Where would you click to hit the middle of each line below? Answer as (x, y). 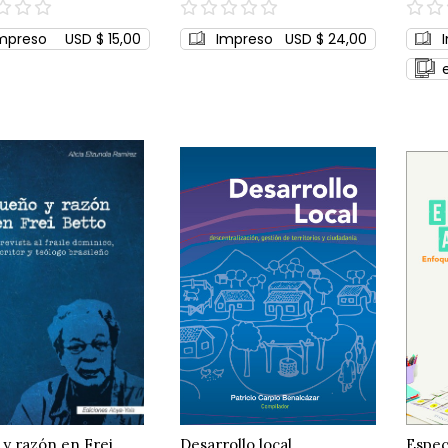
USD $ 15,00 (103, 38)
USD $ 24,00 (326, 38)
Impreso (245, 38)
